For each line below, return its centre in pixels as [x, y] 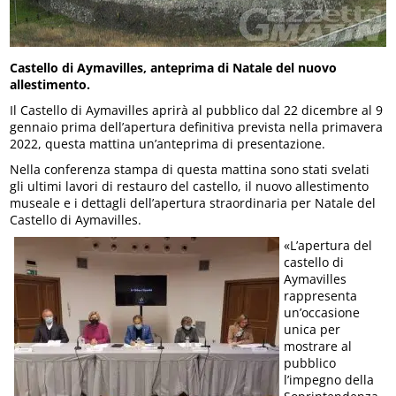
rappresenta [321, 296]
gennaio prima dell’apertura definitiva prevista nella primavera [197, 127]
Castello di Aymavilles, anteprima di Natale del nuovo [174, 68]
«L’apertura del [328, 245]
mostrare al [318, 346]
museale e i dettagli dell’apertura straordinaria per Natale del [193, 203]
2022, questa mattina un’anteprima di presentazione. [168, 144]
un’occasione [322, 312]
